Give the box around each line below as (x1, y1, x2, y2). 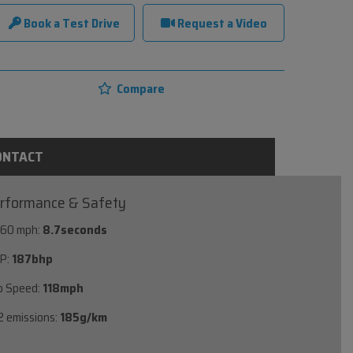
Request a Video (174, 13, 267, 33)
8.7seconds (43, 219, 108, 240)
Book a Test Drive (20, 13, 120, 33)
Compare (113, 78, 165, 98)
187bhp (12, 248, 54, 269)
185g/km (60, 307, 108, 327)
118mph (43, 277, 84, 298)
